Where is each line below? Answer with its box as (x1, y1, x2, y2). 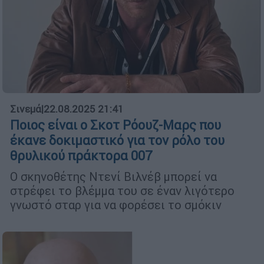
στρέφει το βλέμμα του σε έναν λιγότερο (10, 183, 235, 199)
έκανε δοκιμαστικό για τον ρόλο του (10, 133, 225, 149)
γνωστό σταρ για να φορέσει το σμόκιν (10, 197, 222, 213)
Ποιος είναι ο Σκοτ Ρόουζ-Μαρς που (10, 117, 221, 134)
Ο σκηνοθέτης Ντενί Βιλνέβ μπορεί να (10, 169, 217, 184)
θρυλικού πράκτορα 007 (10, 148, 152, 164)
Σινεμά (10, 103, 41, 116)
